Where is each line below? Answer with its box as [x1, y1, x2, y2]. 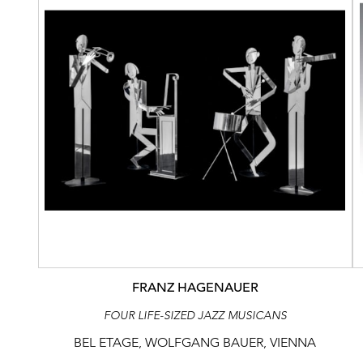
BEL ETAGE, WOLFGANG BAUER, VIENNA [74, 334, 317, 350]
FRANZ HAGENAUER [131, 279, 258, 296]
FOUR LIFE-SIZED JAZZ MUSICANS [103, 308, 287, 323]
